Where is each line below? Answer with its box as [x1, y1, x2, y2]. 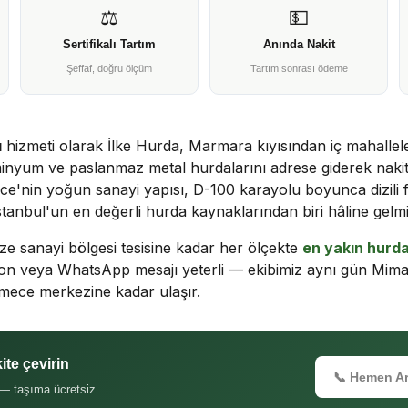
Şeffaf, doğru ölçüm [66, 63, 152, 74]
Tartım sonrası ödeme [250, 63, 348, 74]
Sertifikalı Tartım [63, 37, 156, 51]
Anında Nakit [262, 37, 335, 51]
